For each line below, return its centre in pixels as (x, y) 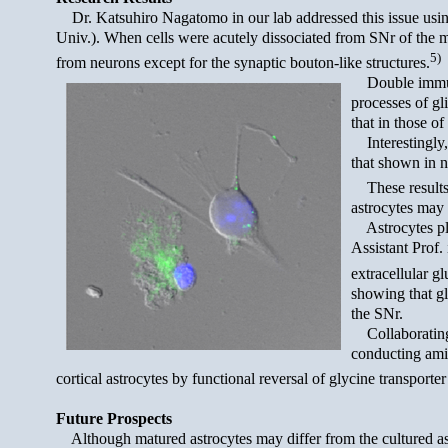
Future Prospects (114, 418)
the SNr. (377, 313)
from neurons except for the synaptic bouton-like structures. (243, 62)
